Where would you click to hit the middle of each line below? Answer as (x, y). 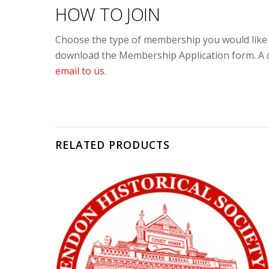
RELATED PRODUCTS (113, 144)
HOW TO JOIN (108, 14)
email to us (80, 71)
